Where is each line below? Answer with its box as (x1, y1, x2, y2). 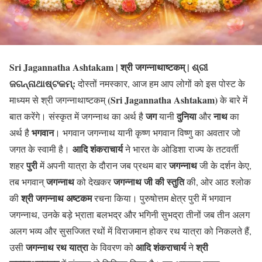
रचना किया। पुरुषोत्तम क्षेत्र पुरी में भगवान (92, 191, 231, 204)
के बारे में (218, 93, 247, 106)
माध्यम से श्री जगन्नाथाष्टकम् (9, 93, 108, 106)
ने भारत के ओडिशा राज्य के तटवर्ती (123, 142, 239, 155)
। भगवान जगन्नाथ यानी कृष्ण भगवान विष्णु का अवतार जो (54, 126, 240, 139)
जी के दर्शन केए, (197, 158, 251, 171)
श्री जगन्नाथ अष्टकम (21, 191, 92, 205)
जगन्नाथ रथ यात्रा (26, 240, 88, 254)
